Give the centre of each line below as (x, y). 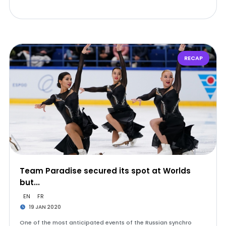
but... (30, 182)
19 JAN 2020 (45, 207)
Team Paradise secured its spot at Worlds (105, 171)
